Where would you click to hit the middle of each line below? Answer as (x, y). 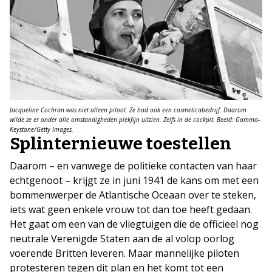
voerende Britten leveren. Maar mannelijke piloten (124, 253)
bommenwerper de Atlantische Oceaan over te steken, (133, 195)
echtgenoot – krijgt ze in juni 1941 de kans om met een (134, 180)
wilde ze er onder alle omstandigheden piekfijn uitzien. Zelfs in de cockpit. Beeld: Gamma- (135, 119)
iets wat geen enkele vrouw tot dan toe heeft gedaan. (131, 209)
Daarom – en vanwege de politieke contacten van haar (133, 165)
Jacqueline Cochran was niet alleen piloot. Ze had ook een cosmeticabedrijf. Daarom (128, 110)
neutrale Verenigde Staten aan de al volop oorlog (122, 238)
